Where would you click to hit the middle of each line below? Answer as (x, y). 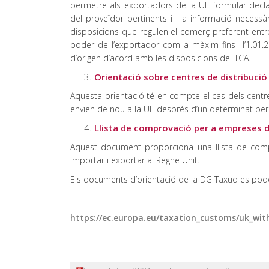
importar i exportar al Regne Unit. (135, 160)
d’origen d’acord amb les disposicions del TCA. (160, 58)
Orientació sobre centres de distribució (181, 77)
